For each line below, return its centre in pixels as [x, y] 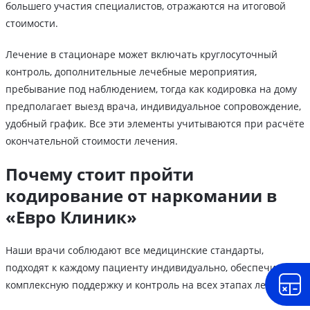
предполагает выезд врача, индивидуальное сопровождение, [153, 106]
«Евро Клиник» [71, 217]
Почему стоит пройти [100, 174]
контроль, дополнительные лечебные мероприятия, [131, 71]
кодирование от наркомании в [141, 195]
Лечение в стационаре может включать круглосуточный [142, 54]
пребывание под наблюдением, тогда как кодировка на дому [151, 89]
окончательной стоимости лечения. [92, 140]
